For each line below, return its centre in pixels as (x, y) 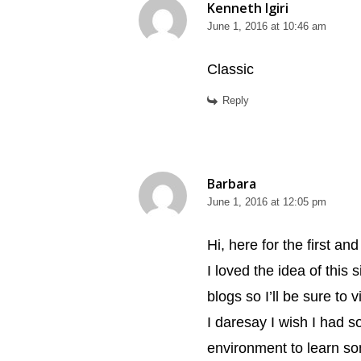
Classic (230, 70)
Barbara (232, 184)
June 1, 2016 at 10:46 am (267, 27)
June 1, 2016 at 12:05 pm (267, 202)
